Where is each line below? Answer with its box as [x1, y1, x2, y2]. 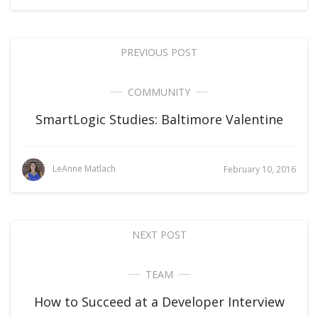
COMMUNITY [128, 85, 190, 99]
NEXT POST [131, 228, 187, 241]
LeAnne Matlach [53, 163, 116, 175]
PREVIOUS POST [121, 45, 197, 59]
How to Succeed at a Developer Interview [33, 293, 285, 310]
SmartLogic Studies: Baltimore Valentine [35, 111, 283, 128]
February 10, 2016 [224, 163, 296, 175]
